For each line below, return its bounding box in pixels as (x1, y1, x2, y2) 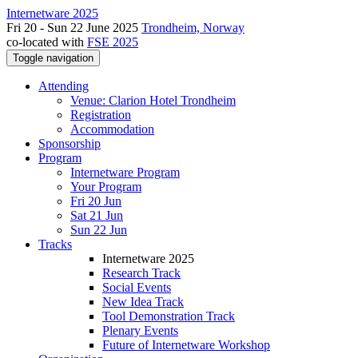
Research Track (102, 266, 181, 280)
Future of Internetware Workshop (102, 338, 270, 352)
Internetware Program (70, 165, 180, 179)
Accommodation (70, 122, 154, 136)
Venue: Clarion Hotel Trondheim (70, 93, 236, 107)
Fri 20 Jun (70, 194, 121, 208)
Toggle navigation (13, 52, 93, 64)
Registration (70, 108, 131, 121)
